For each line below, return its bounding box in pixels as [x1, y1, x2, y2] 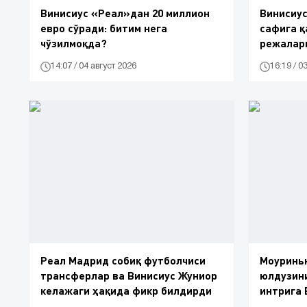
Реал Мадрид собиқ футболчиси [40, 254, 206, 267]
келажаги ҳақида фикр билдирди [40, 284, 212, 297]
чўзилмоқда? [40, 36, 107, 49]
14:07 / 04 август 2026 [51, 62, 136, 71]
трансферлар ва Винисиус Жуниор [40, 269, 217, 282]
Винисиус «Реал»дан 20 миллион [40, 5, 210, 19]
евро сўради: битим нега [40, 21, 167, 34]
